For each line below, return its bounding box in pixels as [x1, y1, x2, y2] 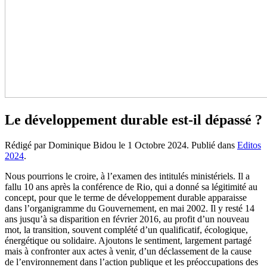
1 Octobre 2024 [128, 139, 187, 150]
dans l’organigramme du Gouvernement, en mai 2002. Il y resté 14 [5, 203, 254, 213]
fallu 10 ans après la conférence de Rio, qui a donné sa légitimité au [5, 181, 257, 192]
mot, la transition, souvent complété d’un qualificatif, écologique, [5, 224, 248, 235]
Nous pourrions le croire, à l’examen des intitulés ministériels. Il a [5, 170, 250, 181]
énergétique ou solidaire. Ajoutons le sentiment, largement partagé [5, 235, 252, 246]
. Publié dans [187, 139, 237, 150]
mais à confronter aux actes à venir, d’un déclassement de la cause [5, 246, 252, 256]
